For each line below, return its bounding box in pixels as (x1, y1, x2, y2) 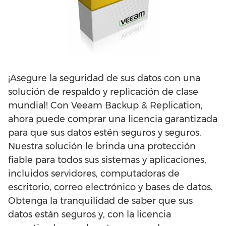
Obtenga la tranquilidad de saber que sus (8, 195, 193, 206)
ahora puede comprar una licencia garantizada (8, 114, 217, 125)
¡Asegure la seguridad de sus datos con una (8, 73, 200, 84)
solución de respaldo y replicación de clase (8, 86, 198, 97)
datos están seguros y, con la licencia (8, 209, 171, 220)
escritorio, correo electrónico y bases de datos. (8, 182, 213, 193)
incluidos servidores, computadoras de (8, 168, 180, 179)
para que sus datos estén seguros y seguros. (8, 127, 201, 138)
